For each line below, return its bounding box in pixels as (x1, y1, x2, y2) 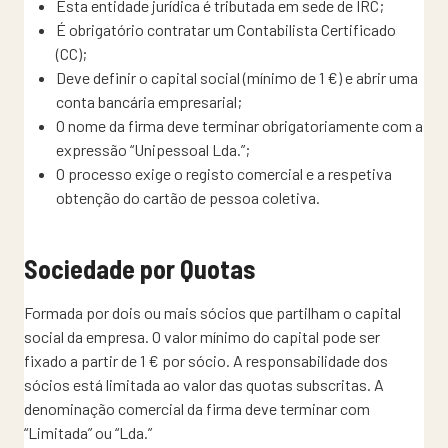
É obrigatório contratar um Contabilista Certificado (56, 19, 396, 39)
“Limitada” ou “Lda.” (24, 422, 152, 442)
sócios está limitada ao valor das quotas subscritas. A (24, 374, 384, 394)
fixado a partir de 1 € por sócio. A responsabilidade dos (24, 350, 388, 370)
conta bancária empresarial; (56, 91, 242, 111)
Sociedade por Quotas (24, 252, 256, 284)
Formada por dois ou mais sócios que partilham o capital (24, 302, 401, 322)
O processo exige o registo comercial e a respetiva (56, 163, 392, 183)
